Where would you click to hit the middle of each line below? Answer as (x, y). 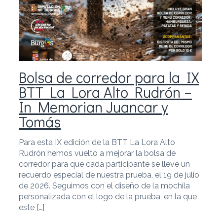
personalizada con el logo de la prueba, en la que (108, 196)
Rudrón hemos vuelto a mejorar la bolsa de (97, 153)
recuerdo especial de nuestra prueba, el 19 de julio (109, 175)
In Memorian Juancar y (93, 107)
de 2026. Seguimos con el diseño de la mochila (104, 185)
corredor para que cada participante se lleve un (104, 164)
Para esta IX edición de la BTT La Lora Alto (97, 142)
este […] (32, 207)
